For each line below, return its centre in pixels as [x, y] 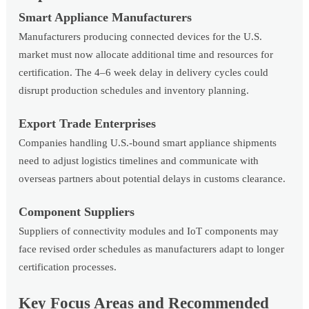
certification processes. [68, 267]
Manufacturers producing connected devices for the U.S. [141, 36]
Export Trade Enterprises [88, 123]
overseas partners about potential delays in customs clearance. [152, 178]
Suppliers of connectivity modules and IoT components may [149, 231]
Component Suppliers [77, 211]
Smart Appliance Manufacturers [106, 17]
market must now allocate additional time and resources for [146, 54]
